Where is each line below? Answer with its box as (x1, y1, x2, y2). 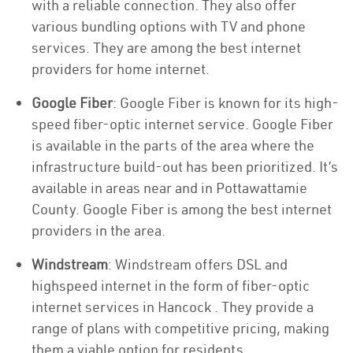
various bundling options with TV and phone (32, 17, 306, 35)
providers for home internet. (32, 60, 210, 78)
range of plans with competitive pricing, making (32, 319, 329, 337)
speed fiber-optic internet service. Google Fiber (32, 115, 333, 133)
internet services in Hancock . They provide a (32, 298, 314, 316)
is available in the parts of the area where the (32, 136, 314, 154)
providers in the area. (32, 221, 165, 240)
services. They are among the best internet (32, 39, 301, 57)
